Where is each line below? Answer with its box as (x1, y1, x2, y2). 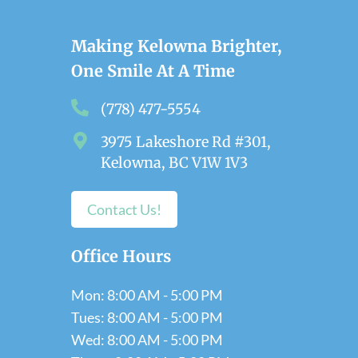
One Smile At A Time (71, 61, 235, 82)
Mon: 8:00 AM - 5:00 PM (71, 286, 223, 304)
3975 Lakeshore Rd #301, (101, 133, 271, 152)
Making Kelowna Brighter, (71, 36, 282, 57)
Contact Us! (87, 201, 161, 219)
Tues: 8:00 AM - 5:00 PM (71, 308, 223, 327)
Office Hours (71, 246, 171, 267)
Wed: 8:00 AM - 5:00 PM (71, 331, 223, 349)
